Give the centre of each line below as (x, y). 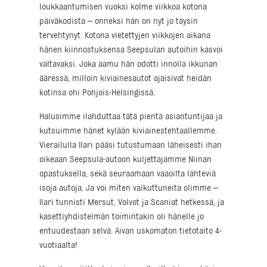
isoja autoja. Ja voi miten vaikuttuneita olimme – (129, 189)
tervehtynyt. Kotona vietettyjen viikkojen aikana (125, 36)
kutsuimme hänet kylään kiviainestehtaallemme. (128, 131)
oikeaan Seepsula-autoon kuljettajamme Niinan (125, 160)
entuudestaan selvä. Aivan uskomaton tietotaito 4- (131, 232)
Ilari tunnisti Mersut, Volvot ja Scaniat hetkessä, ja (132, 203)
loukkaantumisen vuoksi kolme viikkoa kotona (123, 7)
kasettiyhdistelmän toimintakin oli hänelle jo (122, 217)
